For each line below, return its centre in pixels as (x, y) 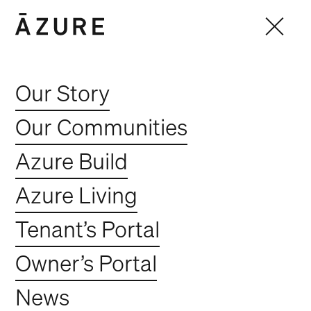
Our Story (63, 93)
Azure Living (77, 195)
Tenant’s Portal (88, 229)
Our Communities (102, 127)
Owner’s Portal (86, 263)
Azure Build (72, 161)
